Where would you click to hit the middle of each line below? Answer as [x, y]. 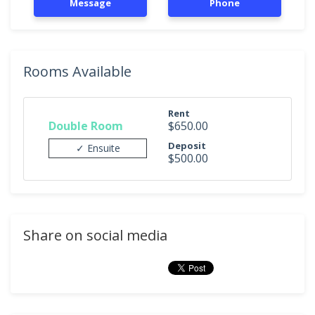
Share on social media [95, 235]
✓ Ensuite [98, 148]
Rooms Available [77, 71]
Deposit [187, 146]
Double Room [86, 126]
